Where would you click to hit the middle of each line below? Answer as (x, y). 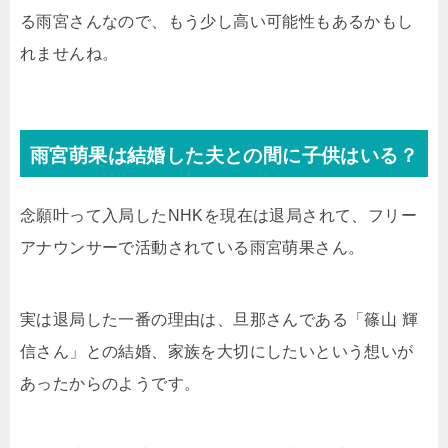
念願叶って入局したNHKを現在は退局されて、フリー (218, 215)
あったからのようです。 (110, 383)
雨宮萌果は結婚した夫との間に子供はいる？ (224, 155)
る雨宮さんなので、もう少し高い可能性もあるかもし (217, 21)
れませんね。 (69, 53)
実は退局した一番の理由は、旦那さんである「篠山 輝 (219, 319)
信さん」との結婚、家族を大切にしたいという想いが (217, 351)
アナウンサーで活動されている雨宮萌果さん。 (192, 247)
